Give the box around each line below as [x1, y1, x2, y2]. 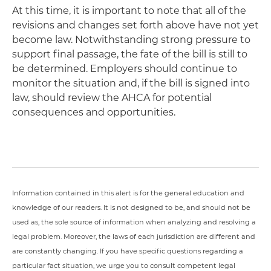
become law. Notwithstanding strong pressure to [12, 34, 250, 45]
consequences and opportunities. [12, 106, 175, 118]
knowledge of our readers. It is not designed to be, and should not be [12, 203, 250, 212]
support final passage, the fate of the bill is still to [12, 48, 247, 60]
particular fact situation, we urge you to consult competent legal [12, 261, 235, 270]
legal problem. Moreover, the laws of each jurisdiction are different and [12, 232, 255, 241]
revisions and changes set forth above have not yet [12, 19, 259, 31]
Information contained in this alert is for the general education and [12, 189, 244, 197]
